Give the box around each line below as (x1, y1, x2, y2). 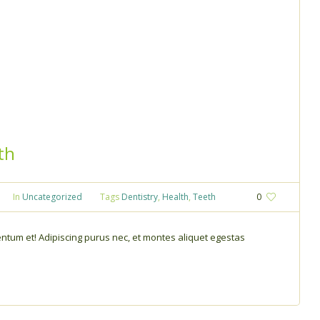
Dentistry (121, 190, 158, 203)
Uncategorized (22, 190, 82, 203)
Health (162, 190, 189, 203)
